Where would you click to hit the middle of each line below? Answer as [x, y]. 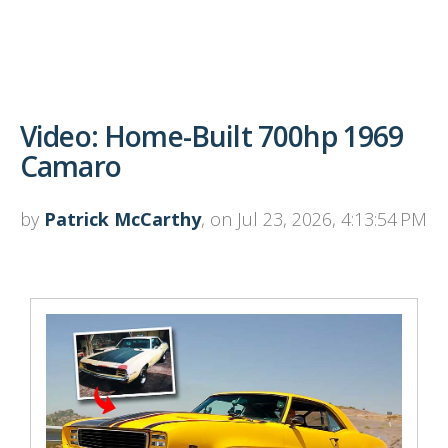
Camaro [70, 165]
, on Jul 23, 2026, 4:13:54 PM [314, 218]
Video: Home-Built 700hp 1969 [212, 135]
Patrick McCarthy [122, 218]
